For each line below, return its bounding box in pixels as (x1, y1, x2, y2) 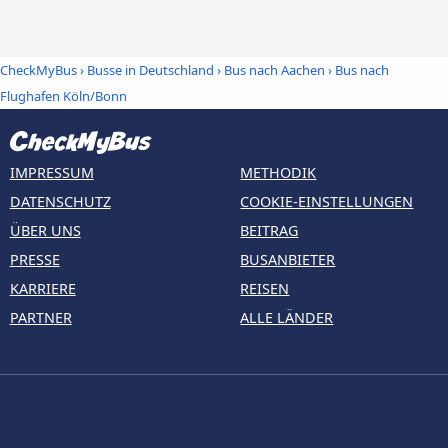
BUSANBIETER (240, 250, 336, 270)
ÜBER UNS (9, 221, 81, 241)
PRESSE (9, 250, 60, 270)
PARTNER (9, 308, 72, 328)
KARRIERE (9, 279, 76, 299)
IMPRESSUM (9, 163, 94, 183)
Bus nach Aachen (224, 61, 325, 80)
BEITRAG (240, 221, 299, 241)
